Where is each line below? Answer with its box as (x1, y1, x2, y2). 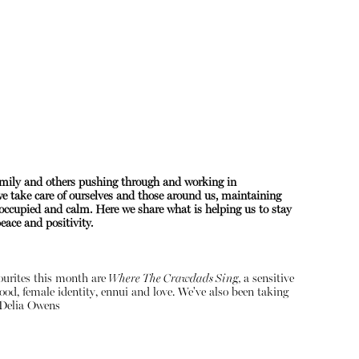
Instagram (241, 219, 295, 232)
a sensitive (243, 272, 294, 285)
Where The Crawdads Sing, (105, 272, 244, 285)
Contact (255, 233, 295, 246)
